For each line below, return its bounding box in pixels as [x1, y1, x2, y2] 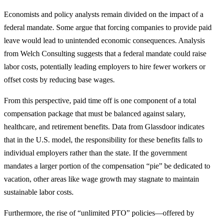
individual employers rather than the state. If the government [4, 148, 187, 157]
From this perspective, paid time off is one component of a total [4, 96, 196, 105]
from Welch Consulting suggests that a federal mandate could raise [4, 49, 206, 58]
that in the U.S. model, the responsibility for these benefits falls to [4, 135, 202, 144]
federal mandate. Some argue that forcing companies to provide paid [4, 23, 212, 31]
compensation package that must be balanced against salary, [4, 109, 186, 118]
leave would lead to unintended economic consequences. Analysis [4, 36, 205, 45]
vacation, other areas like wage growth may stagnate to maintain [4, 174, 199, 183]
